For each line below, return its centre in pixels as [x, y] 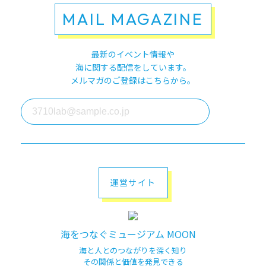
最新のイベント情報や [133, 54]
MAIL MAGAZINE [133, 19]
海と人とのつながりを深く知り [133, 250]
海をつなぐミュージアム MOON [128, 234]
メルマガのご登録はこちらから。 [133, 80]
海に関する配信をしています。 [133, 67]
